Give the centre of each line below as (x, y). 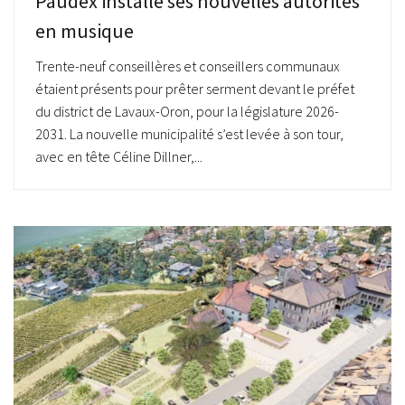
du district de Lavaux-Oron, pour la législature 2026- (187, 111)
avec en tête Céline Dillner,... (119, 156)
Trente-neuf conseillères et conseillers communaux (188, 66)
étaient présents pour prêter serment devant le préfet (195, 88)
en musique (85, 30)
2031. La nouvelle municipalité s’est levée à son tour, (189, 133)
